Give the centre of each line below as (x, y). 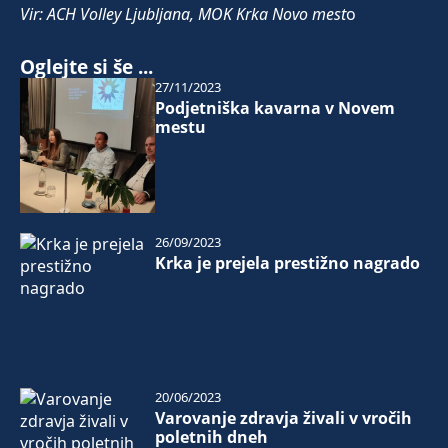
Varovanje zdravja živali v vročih (283, 417)
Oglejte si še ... (86, 67)
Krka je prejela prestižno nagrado (287, 263)
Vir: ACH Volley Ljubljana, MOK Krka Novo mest (183, 14)
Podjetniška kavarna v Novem (274, 108)
